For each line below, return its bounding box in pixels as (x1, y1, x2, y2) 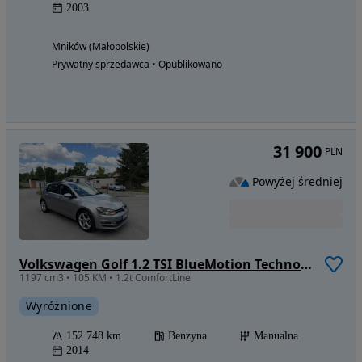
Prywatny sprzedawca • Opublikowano (52, 57, 222, 72)
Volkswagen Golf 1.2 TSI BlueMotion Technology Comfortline (301, 255, 312, 274)
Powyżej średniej (252, 173, 343, 189)
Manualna (254, 330, 298, 343)
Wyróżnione (26, 298, 92, 314)
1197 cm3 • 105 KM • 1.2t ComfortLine (19, 271, 191, 285)
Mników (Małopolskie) (52, 40, 149, 54)
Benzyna (168, 330, 207, 343)
